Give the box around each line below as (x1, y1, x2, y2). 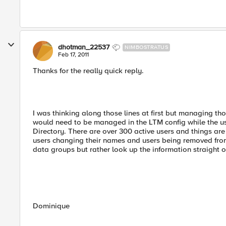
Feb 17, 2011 (58, 51, 89, 59)
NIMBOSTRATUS (125, 44, 168, 50)
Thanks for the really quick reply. (33, 66, 144, 75)
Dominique (33, 201, 70, 210)
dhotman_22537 (58, 43, 109, 51)
